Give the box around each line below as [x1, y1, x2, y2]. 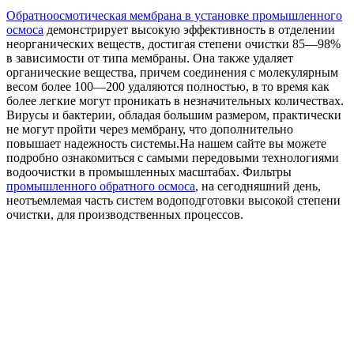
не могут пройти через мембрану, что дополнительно [6, 122, 293, 137]
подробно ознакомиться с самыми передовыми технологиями [6, 151, 339, 165]
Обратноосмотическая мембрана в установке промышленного [6, 9, 342, 23]
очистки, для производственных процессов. [6, 208, 243, 222]
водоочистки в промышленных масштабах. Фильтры [6, 165, 292, 179]
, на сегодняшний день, [195, 179, 321, 194]
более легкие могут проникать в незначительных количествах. [6, 94, 344, 108]
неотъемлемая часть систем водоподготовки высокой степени [6, 194, 341, 208]
